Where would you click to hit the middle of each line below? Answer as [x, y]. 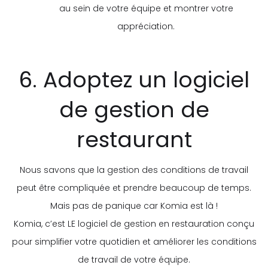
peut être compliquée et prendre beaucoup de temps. [134, 188]
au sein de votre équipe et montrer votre [146, 8]
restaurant [134, 139]
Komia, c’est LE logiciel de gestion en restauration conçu [134, 223]
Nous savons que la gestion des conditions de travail [134, 170]
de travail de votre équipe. [134, 259]
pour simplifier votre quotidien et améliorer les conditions [134, 241]
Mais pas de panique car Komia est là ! [134, 205]
